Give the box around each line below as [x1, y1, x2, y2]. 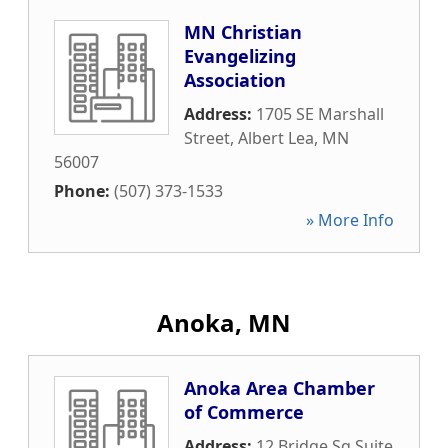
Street [184, 127, 230, 149]
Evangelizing [184, 44, 296, 68]
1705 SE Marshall [256, 103, 384, 125]
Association [184, 68, 286, 92]
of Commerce [184, 400, 304, 424]
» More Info [306, 209, 394, 231]
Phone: [54, 180, 114, 202]
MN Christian [184, 20, 302, 44]
